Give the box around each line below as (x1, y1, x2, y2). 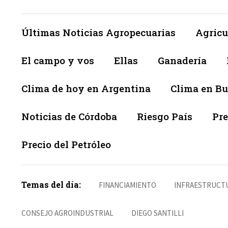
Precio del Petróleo (21, 138, 111, 151)
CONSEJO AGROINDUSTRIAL (21, 208, 113, 218)
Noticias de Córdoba (21, 110, 117, 123)
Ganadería (158, 54, 207, 67)
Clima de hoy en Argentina (21, 82, 151, 95)
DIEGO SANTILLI (131, 208, 184, 218)
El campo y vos (21, 54, 94, 67)
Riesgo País (137, 110, 192, 123)
